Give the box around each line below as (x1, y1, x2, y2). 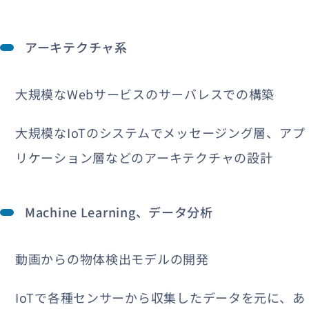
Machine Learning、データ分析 (25, 202, 213, 221)
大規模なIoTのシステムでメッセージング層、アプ (15, 123, 306, 141)
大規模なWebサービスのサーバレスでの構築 (15, 84, 275, 103)
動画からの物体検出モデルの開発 (15, 249, 209, 268)
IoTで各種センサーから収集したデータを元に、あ (15, 288, 306, 306)
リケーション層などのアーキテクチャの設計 (15, 148, 273, 166)
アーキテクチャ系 (25, 37, 128, 56)
